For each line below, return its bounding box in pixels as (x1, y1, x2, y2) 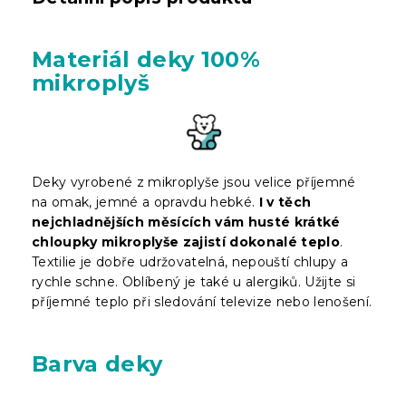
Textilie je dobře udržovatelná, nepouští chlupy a (32, 253, 349, 270)
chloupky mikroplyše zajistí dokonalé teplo (32, 233, 340, 250)
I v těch (258, 193, 312, 210)
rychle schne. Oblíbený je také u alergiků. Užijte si (32, 273, 356, 290)
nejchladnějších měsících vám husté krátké (32, 213, 341, 230)
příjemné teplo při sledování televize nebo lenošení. (32, 293, 372, 310)
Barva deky (32, 350, 163, 377)
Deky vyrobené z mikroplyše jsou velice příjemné (32, 173, 356, 190)
